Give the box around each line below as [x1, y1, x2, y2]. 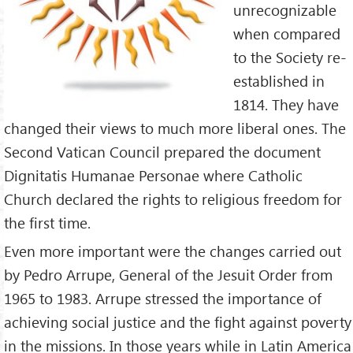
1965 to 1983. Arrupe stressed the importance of [4, 288, 321, 309]
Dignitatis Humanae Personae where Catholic [4, 165, 303, 185]
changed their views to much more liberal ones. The [4, 117, 346, 138]
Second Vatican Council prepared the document [4, 141, 321, 162]
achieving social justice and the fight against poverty [4, 312, 351, 333]
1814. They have [233, 94, 339, 114]
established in [233, 70, 325, 91]
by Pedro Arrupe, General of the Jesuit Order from [4, 265, 333, 285]
